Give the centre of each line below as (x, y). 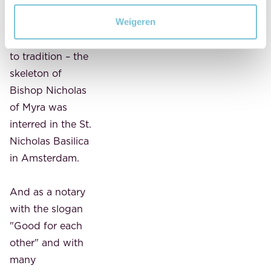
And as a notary (47, 191)
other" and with (47, 242)
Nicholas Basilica (49, 141)
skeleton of (36, 73)
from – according (50, 39)
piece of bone (42, 22)
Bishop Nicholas (48, 90)
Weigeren (135, 21)
